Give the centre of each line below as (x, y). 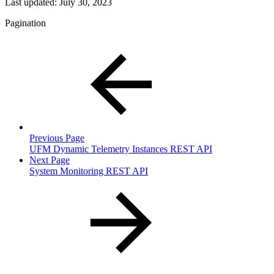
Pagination (25, 23)
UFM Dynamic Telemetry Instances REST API (121, 149)
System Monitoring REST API (89, 171)
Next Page (50, 160)
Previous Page (57, 138)
